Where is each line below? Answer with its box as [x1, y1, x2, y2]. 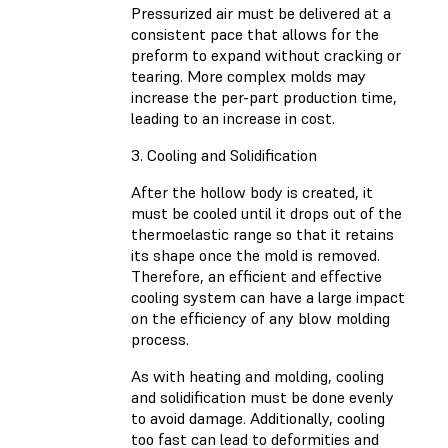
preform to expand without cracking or [131, 45, 401, 66]
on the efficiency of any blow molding [131, 308, 390, 329]
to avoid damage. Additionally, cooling [131, 408, 385, 429]
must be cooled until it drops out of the [131, 203, 402, 224]
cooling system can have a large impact [131, 287, 405, 308]
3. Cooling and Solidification [131, 145, 317, 166]
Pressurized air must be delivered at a [131, 3, 391, 24]
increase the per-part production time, [131, 87, 397, 108]
